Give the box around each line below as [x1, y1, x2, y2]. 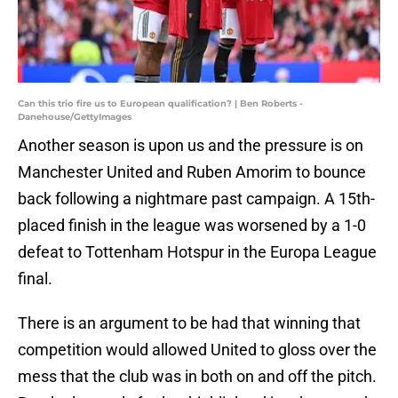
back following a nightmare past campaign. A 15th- [18, 189, 375, 209]
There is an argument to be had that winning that [18, 314, 361, 333]
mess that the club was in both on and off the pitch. [18, 367, 377, 386]
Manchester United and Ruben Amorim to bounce [18, 163, 366, 182]
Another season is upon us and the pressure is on [18, 136, 363, 155]
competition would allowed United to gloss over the [18, 340, 377, 360]
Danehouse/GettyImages [18, 111, 131, 123]
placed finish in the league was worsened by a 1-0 [18, 216, 366, 235]
